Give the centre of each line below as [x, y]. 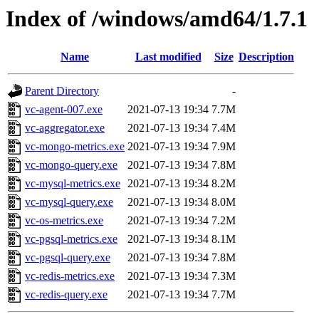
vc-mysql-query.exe [69, 202]
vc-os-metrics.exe [64, 221]
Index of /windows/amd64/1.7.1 [157, 19]
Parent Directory [62, 91]
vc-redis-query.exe [66, 295]
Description [266, 57]
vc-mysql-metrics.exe [73, 184]
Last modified [168, 57]
